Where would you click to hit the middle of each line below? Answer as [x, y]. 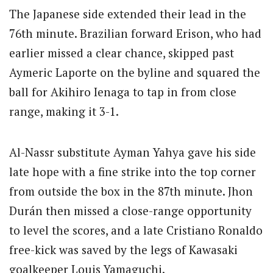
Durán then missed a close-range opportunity [130, 210]
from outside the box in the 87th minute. [117, 191]
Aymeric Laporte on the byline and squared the [135, 73]
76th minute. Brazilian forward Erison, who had [135, 34]
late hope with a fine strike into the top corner [133, 171]
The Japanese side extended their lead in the [128, 14]
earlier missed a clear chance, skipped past [122, 53]
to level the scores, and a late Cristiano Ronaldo [136, 230]
